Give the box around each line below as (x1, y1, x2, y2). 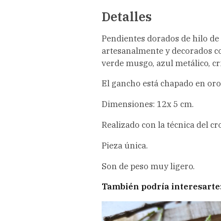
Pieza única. (101, 140, 148, 151)
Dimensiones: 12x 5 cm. (101, 99, 194, 110)
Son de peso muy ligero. (101, 160, 195, 172)
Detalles (101, 8, 152, 25)
